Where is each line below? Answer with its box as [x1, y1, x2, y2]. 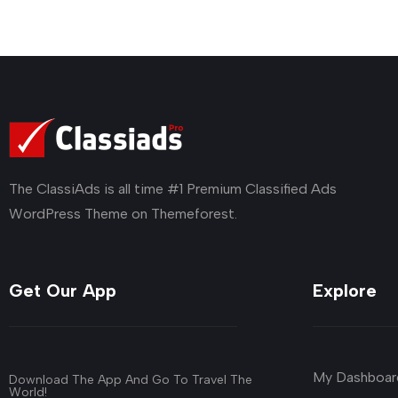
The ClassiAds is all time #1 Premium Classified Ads [9, 179, 337, 197]
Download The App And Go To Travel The [9, 371, 252, 387]
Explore [313, 279, 377, 301]
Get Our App [9, 279, 116, 301]
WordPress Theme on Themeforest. [9, 204, 237, 222]
